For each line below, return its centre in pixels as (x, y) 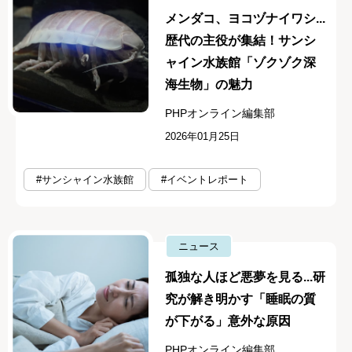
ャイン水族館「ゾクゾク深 (241, 62)
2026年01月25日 (203, 136)
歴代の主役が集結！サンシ (241, 40)
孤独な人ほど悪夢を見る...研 (246, 277)
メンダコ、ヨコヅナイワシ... (246, 18)
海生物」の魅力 (209, 84)
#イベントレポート (205, 180)
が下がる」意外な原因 (228, 321)
